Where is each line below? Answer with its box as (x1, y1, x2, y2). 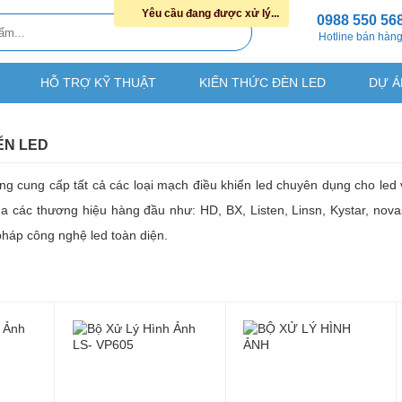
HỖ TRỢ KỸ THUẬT (40, 75, 156, 90)
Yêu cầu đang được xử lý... (141, 7, 279, 20)
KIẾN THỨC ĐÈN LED (199, 75, 326, 90)
